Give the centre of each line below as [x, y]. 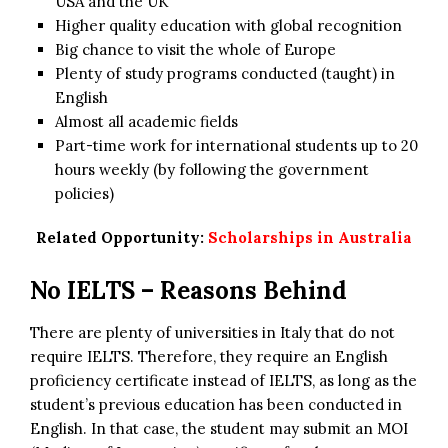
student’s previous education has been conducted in [216, 404]
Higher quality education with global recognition [228, 25]
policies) [84, 193]
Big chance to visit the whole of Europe [195, 49]
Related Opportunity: [122, 237]
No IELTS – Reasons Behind [188, 290]
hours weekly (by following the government [212, 169]
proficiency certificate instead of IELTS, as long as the [223, 380]
